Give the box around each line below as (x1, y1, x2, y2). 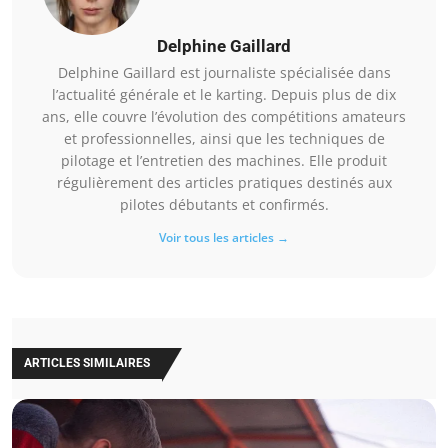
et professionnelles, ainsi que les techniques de (63, 129, 385, 149)
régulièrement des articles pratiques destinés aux (56, 173, 392, 193)
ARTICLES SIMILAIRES (24, 356, 150, 371)
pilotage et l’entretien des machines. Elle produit (61, 151, 387, 171)
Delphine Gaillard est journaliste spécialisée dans (57, 63, 391, 83)
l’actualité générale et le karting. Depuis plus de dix (52, 85, 396, 105)
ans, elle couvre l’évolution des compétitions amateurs (42, 107, 406, 127)
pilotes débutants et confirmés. (119, 195, 329, 215)
